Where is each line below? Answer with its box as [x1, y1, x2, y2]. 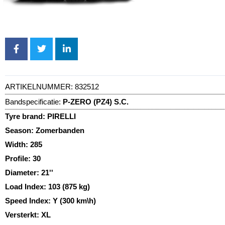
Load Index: [5, 182, 48, 191]
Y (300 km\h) [53, 196, 96, 205]
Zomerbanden [36, 126, 84, 135]
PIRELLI [47, 111, 76, 121]
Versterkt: [5, 210, 41, 219]
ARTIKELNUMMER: [5, 82, 75, 91]
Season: [5, 126, 36, 135]
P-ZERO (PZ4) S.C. [63, 97, 129, 106]
